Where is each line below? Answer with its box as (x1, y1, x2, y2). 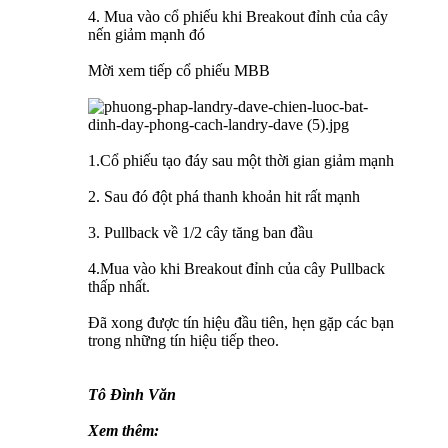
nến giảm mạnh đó (88, 26, 205, 44)
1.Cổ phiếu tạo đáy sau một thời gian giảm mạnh (88, 152, 394, 170)
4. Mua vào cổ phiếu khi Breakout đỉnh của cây (88, 8, 388, 26)
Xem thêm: (88, 422, 159, 440)
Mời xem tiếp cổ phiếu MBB (88, 62, 270, 80)
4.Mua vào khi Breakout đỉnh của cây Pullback (88, 260, 385, 278)
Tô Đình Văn (88, 386, 176, 404)
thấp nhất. (88, 278, 150, 296)
